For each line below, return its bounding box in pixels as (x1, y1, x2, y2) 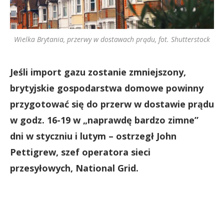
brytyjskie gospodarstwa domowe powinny (10, 82, 203, 94)
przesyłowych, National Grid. (10, 162, 138, 174)
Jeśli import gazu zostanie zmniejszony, (10, 66, 186, 78)
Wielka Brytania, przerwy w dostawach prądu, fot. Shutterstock (14, 34, 210, 44)
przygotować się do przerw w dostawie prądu (10, 98, 214, 110)
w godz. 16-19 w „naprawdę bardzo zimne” (10, 114, 198, 126)
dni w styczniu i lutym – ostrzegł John (10, 130, 176, 142)
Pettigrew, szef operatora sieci (10, 146, 150, 158)
